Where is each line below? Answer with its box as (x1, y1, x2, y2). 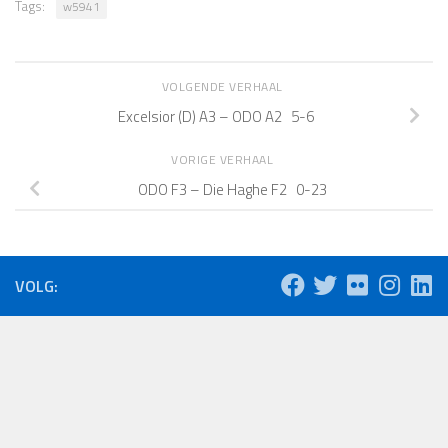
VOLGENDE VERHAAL (161, 77, 287, 97)
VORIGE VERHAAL (171, 150, 277, 170)
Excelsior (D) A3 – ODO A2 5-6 (118, 104, 314, 128)
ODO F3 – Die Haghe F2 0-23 (137, 177, 327, 201)
